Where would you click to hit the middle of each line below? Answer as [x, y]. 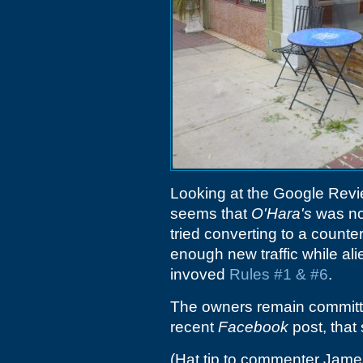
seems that [211, 214]
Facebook [253, 327]
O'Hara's [282, 214]
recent [194, 327]
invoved [200, 274]
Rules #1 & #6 [279, 274]
